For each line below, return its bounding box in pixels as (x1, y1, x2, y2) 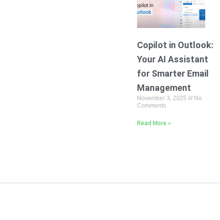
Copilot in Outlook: (137, 39, 214, 50)
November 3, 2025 (137, 94, 188, 102)
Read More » (137, 119, 171, 127)
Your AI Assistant (137, 54, 208, 64)
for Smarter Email (137, 68, 209, 79)
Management (137, 82, 191, 93)
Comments (137, 102, 166, 109)
